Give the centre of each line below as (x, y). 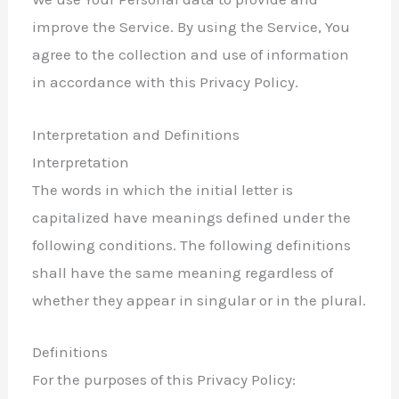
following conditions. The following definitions (192, 244)
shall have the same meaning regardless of (183, 272)
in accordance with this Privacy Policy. (166, 82)
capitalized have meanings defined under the (192, 217)
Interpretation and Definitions (136, 134)
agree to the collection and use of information (191, 55)
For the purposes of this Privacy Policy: (164, 379)
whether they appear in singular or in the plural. (199, 300)
